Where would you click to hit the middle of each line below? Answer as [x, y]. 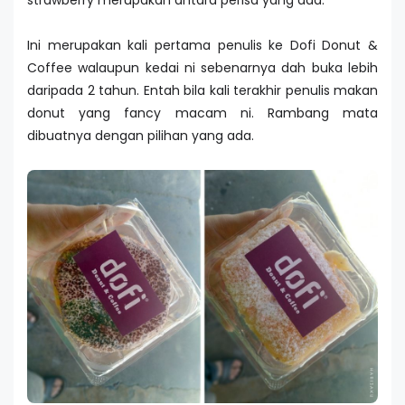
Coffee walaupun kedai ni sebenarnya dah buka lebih [202, 67]
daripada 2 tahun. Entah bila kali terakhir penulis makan [202, 90]
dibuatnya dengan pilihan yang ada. [141, 135]
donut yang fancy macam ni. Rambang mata [202, 113]
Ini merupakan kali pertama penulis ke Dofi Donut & [202, 45]
